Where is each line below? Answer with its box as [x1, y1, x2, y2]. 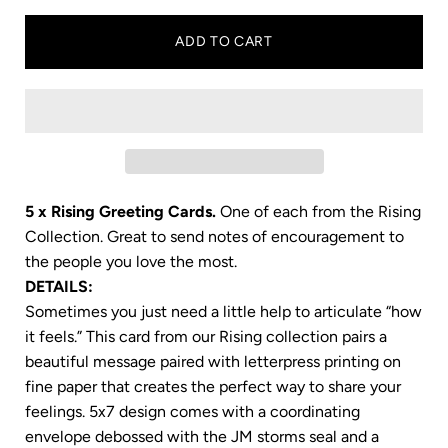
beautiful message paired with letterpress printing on [25, 352, 401, 371]
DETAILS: [25, 277, 93, 296]
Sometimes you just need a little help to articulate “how [25, 302, 422, 321]
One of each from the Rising [220, 202, 421, 221]
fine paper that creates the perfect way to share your [25, 377, 401, 396]
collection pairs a [266, 327, 387, 346]
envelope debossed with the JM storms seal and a [25, 427, 379, 446]
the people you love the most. [25, 252, 241, 271]
